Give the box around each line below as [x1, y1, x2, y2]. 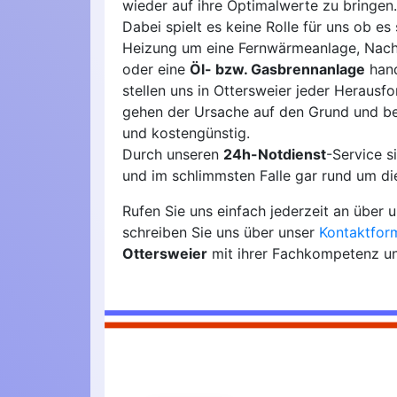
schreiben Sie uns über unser [122, 223, 319, 242]
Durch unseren [122, 145, 223, 164]
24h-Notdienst [223, 145, 326, 164]
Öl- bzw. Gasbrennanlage [190, 60, 365, 79]
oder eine [122, 60, 190, 79]
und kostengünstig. [122, 124, 250, 143]
